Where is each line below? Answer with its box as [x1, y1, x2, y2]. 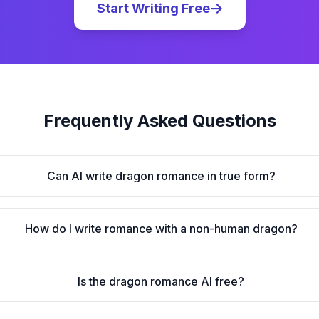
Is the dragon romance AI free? [78, 274, 245, 288]
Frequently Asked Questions [43, 110, 276, 131]
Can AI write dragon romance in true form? [46, 169, 276, 183]
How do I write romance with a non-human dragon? [24, 221, 298, 236]
